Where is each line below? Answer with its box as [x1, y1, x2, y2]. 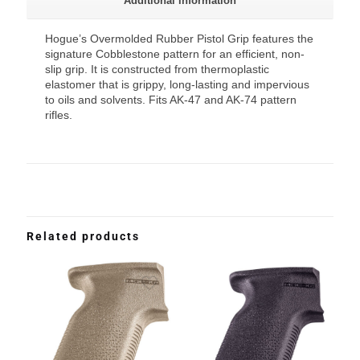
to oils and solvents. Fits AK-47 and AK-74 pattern [45, 92, 297, 106]
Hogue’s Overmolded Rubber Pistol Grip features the [45, 31, 314, 45]
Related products [27, 229, 140, 243]
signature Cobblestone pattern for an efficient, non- [45, 47, 305, 60]
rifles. [45, 108, 73, 121]
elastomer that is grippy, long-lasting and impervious [45, 77, 310, 91]
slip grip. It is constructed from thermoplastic [45, 62, 270, 76]
